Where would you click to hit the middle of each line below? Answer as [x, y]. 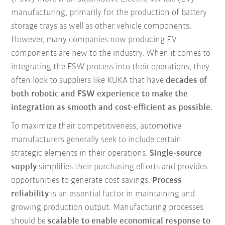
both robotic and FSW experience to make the [100, 94]
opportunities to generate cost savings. [82, 181]
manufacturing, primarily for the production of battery [109, 13]
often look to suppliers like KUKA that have [89, 81]
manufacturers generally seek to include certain [96, 140]
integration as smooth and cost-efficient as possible [111, 108]
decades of [187, 81]
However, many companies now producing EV [94, 40]
